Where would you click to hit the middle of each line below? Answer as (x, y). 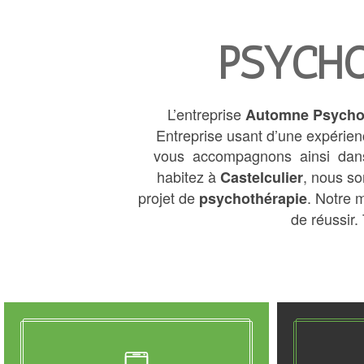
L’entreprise (206, 114)
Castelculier (262, 177)
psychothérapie (253, 198)
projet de (169, 197)
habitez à (188, 176)
